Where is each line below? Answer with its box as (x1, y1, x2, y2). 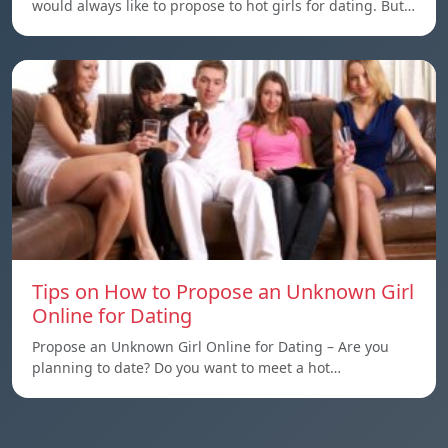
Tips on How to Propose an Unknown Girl (32, 278, 414, 305)
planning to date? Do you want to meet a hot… (32, 358, 341, 377)
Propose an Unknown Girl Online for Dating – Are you (32, 337, 389, 356)
